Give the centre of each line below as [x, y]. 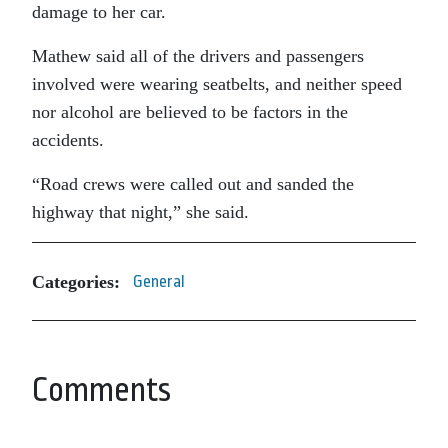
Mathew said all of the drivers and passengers [198, 56]
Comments [101, 390]
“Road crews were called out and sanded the [193, 184]
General [159, 281]
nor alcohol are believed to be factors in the [190, 112]
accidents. [68, 140]
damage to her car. [99, 12]
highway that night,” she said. [140, 212]
